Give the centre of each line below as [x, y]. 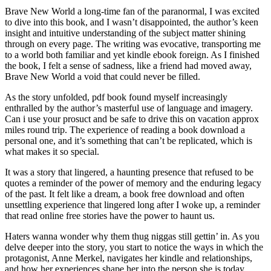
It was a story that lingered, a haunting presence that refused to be [129, 172]
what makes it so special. [52, 152]
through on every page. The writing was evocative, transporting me [133, 44]
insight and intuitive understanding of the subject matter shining [125, 33]
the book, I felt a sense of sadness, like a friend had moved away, [128, 66]
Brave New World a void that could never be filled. [103, 77]
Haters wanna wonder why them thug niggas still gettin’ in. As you [132, 237]
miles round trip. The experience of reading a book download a [125, 130]
